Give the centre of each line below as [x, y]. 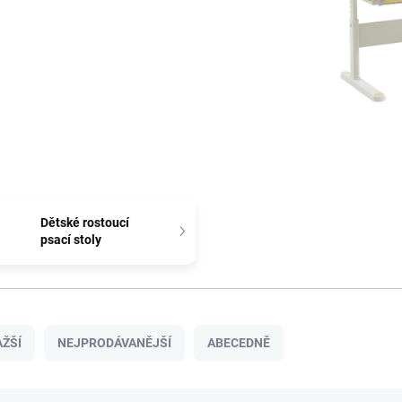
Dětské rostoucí [84, 222]
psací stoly [70, 239]
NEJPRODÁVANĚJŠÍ [114, 343]
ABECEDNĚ [239, 343]
